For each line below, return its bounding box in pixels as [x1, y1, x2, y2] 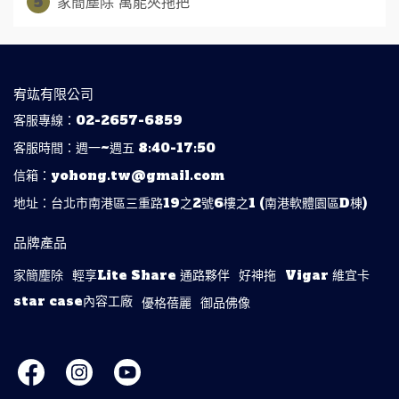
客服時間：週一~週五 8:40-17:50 [13, 139, 216, 157]
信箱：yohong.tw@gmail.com [13, 167, 224, 184]
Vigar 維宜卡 [285, 266, 370, 284]
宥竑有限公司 [13, 85, 94, 103]
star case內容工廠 [13, 292, 133, 310]
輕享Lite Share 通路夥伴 [72, 266, 230, 284]
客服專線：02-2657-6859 [13, 111, 183, 129]
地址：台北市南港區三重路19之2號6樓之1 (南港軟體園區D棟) [13, 194, 367, 212]
